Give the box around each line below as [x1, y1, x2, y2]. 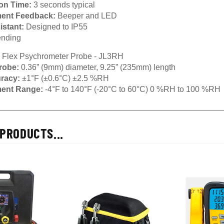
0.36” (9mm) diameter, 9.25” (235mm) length [19, 63, 175, 71]
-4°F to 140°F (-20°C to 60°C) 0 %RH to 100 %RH [45, 85, 220, 93]
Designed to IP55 [24, 22, 87, 31]
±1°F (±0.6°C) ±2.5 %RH [22, 74, 109, 82]
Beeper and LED [57, 11, 117, 20]
